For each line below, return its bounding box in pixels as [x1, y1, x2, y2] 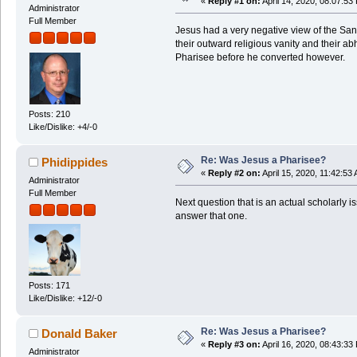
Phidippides [41, 155, 108, 169]
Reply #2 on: [207, 167, 261, 178]
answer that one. [175, 210, 247, 222]
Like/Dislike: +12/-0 [28, 293, 102, 304]
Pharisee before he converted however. [175, 51, 345, 63]
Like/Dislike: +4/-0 [28, 121, 97, 131]
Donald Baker [41, 327, 118, 341]
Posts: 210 [28, 108, 70, 119]
